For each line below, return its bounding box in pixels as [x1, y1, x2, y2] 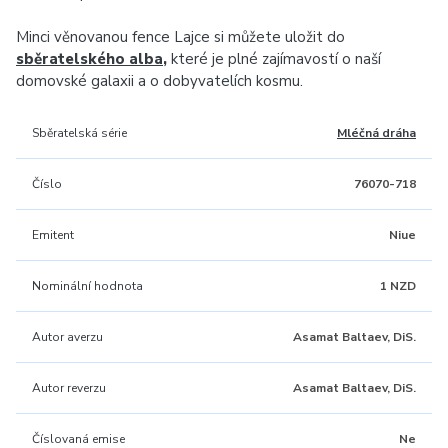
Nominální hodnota [32, 278, 143, 294]
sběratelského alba [16, 49, 163, 69]
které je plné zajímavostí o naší [167, 49, 381, 69]
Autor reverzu [32, 380, 106, 396]
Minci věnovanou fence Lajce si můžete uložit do [16, 27, 345, 47]
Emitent [32, 227, 74, 243]
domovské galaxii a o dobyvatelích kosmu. [16, 71, 303, 91]
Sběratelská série [32, 125, 127, 141]
